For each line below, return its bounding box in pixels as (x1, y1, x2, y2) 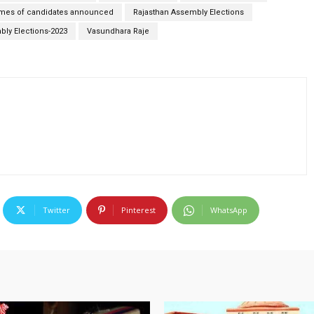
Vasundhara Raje (87, 27, 149, 36)
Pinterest (121, 205, 156, 216)
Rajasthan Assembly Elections (133, 8, 244, 18)
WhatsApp (210, 205, 247, 216)
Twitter (43, 205, 70, 216)
